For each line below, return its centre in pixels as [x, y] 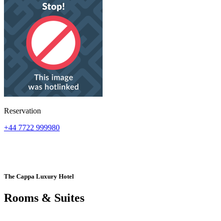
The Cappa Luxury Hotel [39, 177]
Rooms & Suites [44, 198]
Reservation [22, 111]
